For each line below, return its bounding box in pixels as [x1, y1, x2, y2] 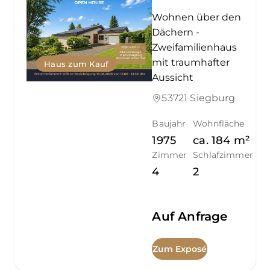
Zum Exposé [152, 243, 207, 254]
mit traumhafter [152, 56, 230, 68]
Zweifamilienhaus [152, 41, 237, 53]
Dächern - [152, 26, 200, 38]
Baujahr [152, 118, 186, 129]
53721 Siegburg [162, 92, 236, 104]
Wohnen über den [152, 11, 242, 23]
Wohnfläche [193, 118, 245, 129]
